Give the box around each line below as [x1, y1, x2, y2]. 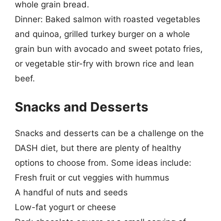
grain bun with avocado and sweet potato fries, [15, 43, 203, 54]
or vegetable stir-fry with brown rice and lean [15, 58, 194, 69]
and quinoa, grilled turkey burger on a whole [15, 29, 190, 39]
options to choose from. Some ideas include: [15, 158, 191, 168]
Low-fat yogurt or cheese [15, 202, 116, 212]
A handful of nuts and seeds [15, 187, 128, 197]
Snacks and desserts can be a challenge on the [15, 128, 204, 138]
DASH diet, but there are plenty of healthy [15, 143, 181, 153]
